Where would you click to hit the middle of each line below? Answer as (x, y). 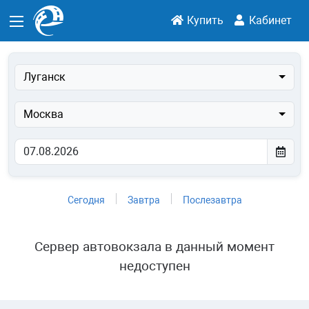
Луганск (44, 77)
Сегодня (86, 200)
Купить (204, 20)
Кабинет (269, 20)
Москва (43, 114)
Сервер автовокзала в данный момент (154, 247)
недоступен (154, 266)
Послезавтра (212, 200)
